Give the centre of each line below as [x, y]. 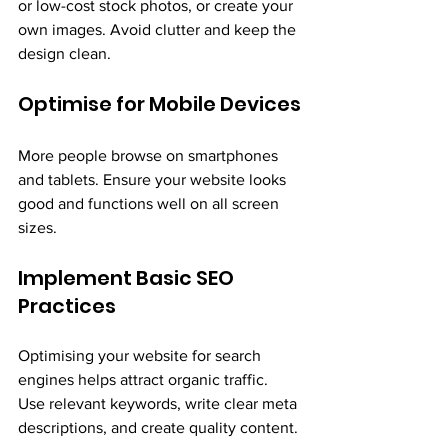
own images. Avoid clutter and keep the [159, 29]
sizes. [37, 227]
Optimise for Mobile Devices [159, 103]
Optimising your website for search [141, 355]
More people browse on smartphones [150, 155]
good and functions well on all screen [150, 203]
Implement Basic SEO [128, 277]
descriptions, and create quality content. [158, 427]
